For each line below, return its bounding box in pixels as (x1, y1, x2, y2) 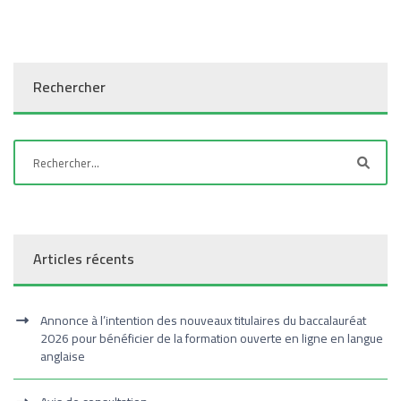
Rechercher (33, 73, 106, 100)
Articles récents (33, 245, 134, 272)
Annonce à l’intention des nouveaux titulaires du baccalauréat (40, 309, 366, 332)
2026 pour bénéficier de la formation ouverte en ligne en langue (40, 327, 383, 350)
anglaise (40, 345, 85, 368)
